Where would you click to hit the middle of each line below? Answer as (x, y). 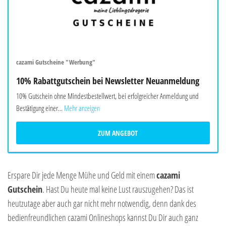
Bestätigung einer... (39, 108)
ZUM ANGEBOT (118, 133)
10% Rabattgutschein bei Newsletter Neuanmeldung (108, 81)
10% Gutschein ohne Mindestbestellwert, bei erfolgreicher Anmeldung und (107, 96)
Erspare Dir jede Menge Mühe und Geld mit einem (82, 175)
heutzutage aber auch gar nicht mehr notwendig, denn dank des (102, 204)
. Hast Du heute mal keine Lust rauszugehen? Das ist (118, 189)
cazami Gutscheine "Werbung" (56, 62)
